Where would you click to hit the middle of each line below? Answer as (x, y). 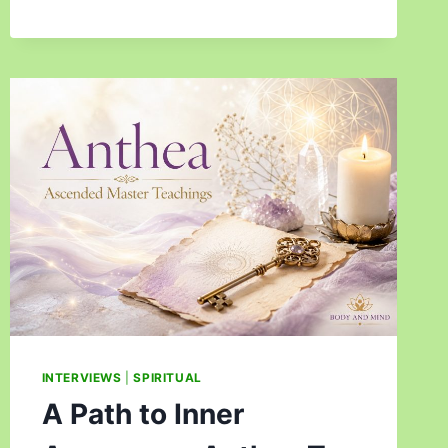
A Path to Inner (142, 413)
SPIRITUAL (167, 377)
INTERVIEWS (81, 377)
